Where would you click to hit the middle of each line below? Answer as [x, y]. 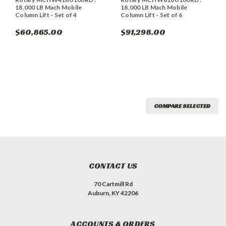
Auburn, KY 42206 [113, 193]
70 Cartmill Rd [113, 184]
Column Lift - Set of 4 [46, 15]
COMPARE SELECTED [182, 105]
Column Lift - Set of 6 [152, 15]
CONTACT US [113, 165]
